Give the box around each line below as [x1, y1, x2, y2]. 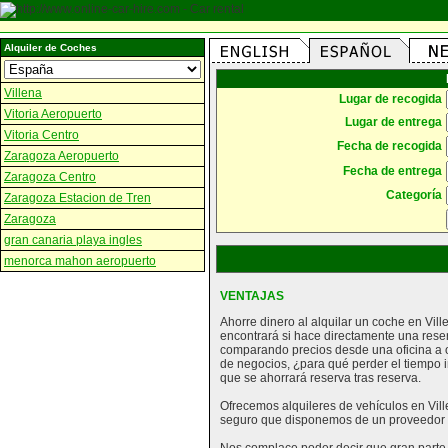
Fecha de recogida [337, 139, 442, 153]
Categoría [386, 188, 442, 202]
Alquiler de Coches [4, 42, 97, 53]
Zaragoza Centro [4, 170, 96, 184]
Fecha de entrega [343, 164, 442, 178]
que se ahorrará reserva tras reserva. [220, 371, 421, 385]
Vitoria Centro [4, 128, 79, 142]
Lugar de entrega [345, 115, 442, 129]
